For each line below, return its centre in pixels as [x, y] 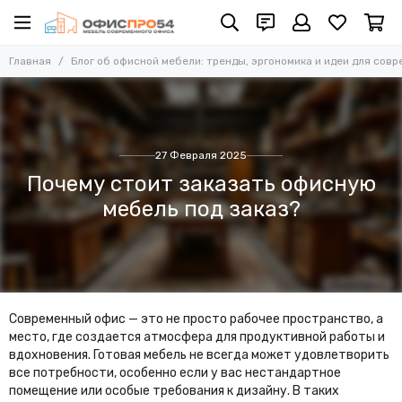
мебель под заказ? [201, 209]
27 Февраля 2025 [201, 155]
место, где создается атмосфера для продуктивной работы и [197, 337]
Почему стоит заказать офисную [201, 184]
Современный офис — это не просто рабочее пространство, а [196, 319]
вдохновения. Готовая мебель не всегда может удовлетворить [199, 355]
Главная [30, 61]
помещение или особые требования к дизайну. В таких [174, 391]
